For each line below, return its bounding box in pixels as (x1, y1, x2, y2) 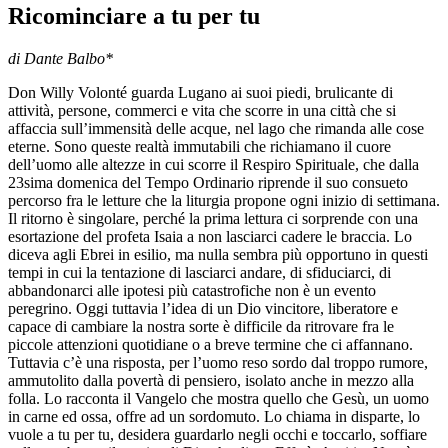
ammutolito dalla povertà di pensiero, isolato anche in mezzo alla (8, 372, 414, 390)
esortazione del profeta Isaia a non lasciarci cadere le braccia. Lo (8, 228, 412, 246)
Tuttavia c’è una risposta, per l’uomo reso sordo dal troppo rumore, (8, 354, 428, 372)
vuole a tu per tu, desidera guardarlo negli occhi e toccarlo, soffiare (8, 426, 427, 444)
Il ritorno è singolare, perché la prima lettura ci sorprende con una (8, 210, 418, 228)
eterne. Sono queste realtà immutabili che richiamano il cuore (8, 138, 391, 156)
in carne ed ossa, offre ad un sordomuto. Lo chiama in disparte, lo (8, 408, 420, 426)
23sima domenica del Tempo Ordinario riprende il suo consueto (8, 174, 408, 192)
